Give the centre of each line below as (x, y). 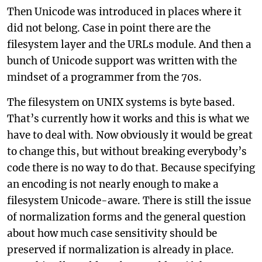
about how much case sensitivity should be (112, 233)
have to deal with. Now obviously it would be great (130, 135)
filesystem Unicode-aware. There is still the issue (129, 201)
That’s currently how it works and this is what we (128, 119)
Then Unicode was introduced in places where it (124, 12)
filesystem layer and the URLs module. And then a (129, 44)
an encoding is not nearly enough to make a (113, 184)
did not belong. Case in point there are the (109, 28)
